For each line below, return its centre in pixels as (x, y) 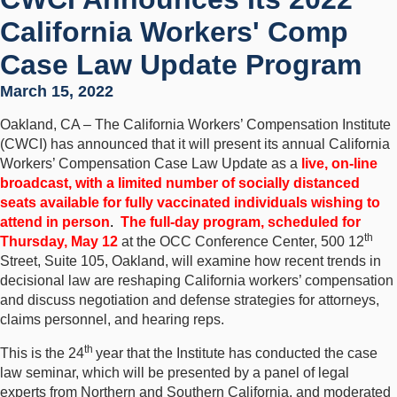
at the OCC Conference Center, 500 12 (241, 241)
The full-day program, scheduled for (241, 222)
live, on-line (339, 163)
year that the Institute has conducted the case (237, 353)
